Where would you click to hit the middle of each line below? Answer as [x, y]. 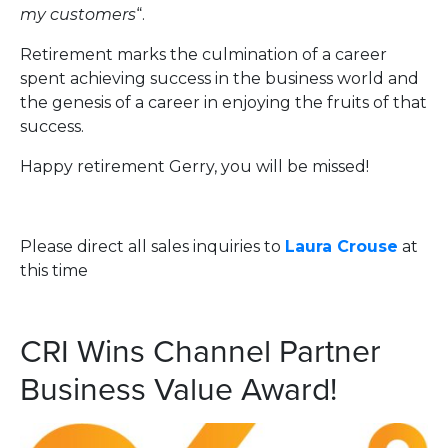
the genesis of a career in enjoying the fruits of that [223, 102]
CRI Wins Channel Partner [200, 349]
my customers [78, 14]
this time [54, 270]
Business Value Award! [178, 387]
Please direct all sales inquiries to [152, 246]
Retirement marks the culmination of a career [203, 54]
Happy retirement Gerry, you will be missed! [194, 166]
